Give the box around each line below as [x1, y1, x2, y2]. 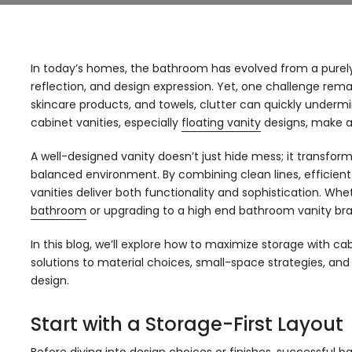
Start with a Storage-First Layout [31, 311, 343, 337]
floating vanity [181, 115, 261, 130]
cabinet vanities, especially [31, 115, 181, 130]
